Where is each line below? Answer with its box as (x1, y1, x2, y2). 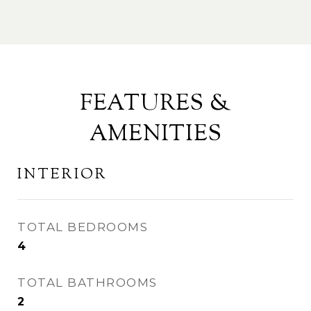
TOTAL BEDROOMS (17, 219, 148, 234)
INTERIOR (17, 164, 108, 185)
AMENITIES (89, 118, 222, 151)
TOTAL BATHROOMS (17, 275, 158, 289)
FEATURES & (79, 87, 232, 120)
